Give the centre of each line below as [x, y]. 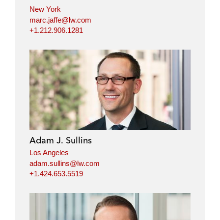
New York [45, 9]
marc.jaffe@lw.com [60, 20]
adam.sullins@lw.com [65, 163]
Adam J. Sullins [61, 140]
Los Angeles [49, 153]
